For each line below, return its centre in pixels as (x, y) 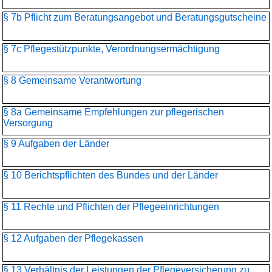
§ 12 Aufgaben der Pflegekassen (73, 238)
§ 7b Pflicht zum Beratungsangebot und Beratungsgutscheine (135, 17)
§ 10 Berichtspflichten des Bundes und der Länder (110, 175)
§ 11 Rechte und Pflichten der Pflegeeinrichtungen (111, 207)
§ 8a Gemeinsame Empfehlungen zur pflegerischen (114, 112)
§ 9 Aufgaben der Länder (56, 144)
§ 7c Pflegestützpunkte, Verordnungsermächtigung (111, 49)
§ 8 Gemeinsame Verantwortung (72, 80)
